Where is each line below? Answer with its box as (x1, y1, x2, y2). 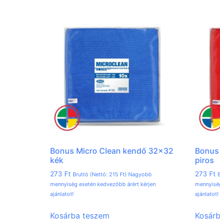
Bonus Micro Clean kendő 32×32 (50, 146, 173, 156)
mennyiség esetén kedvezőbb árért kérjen (50, 181, 156, 188)
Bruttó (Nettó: (73, 171, 109, 178)
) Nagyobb (125, 171, 152, 178)
